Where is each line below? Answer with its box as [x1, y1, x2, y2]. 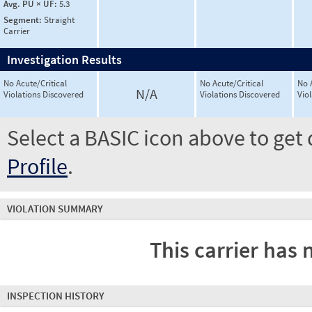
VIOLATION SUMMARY [7, 202, 103, 215]
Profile [7, 153, 68, 180]
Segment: [3, 13, 44, 26]
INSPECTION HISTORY [7, 289, 104, 302]
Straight [44, 13, 75, 26]
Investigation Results [7, 52, 122, 68]
